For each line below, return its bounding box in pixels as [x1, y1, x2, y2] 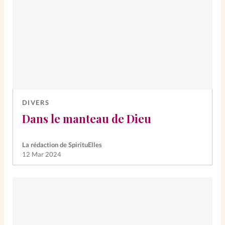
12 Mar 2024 [22, 150, 61, 159]
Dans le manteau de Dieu [22, 111, 151, 126]
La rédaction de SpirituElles [22, 141, 102, 149]
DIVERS [22, 98, 50, 106]
